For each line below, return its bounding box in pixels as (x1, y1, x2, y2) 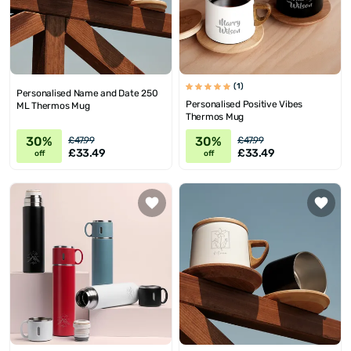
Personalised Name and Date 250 (16, 88, 158, 100)
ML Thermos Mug (16, 100, 90, 112)
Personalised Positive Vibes (186, 99, 303, 110)
